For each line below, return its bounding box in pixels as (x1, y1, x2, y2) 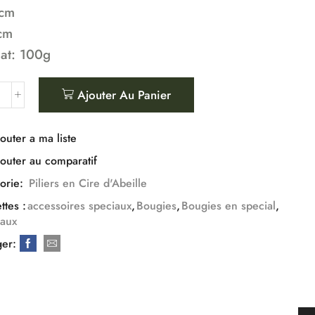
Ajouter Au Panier (77, 86, 171, 104)
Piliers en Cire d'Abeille (29, 174, 147, 191)
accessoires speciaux (27, 197, 131, 214)
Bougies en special (181, 197, 276, 214)
